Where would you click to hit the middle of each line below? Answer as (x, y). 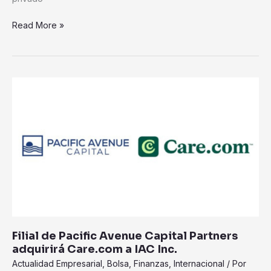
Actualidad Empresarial (57, 264)
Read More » (38, 25)
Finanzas (151, 264)
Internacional (199, 264)
